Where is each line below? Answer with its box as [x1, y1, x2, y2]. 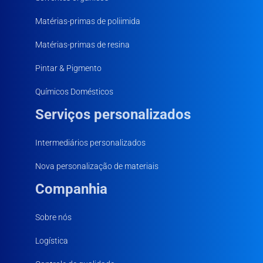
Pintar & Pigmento [35, 63, 102, 73]
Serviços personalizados [35, 106, 191, 123]
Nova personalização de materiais [35, 161, 159, 171]
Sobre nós [35, 213, 72, 222]
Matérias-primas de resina [35, 40, 130, 50]
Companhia [35, 181, 107, 198]
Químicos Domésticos [35, 87, 113, 97]
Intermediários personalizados [35, 138, 146, 148]
